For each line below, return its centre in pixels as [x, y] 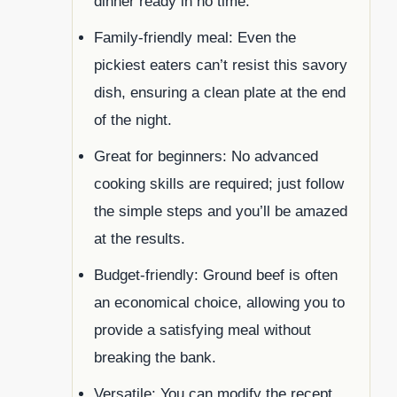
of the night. [133, 120]
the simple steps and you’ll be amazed [221, 211]
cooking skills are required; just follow [219, 183]
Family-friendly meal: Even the [195, 37]
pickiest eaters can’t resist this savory [221, 65]
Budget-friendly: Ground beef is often [216, 275]
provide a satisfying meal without [202, 330]
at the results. [140, 238]
